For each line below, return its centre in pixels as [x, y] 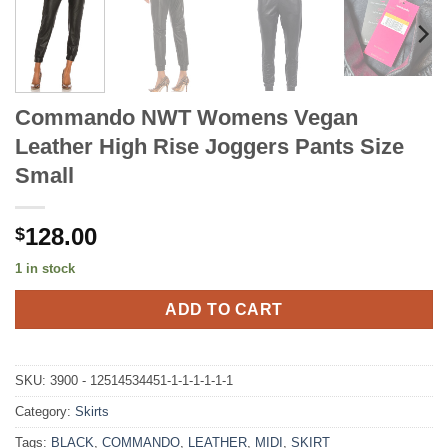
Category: [45, 412]
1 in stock [45, 268]
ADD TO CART [224, 309]
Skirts [92, 412]
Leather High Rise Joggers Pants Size [209, 146]
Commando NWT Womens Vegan [186, 117]
